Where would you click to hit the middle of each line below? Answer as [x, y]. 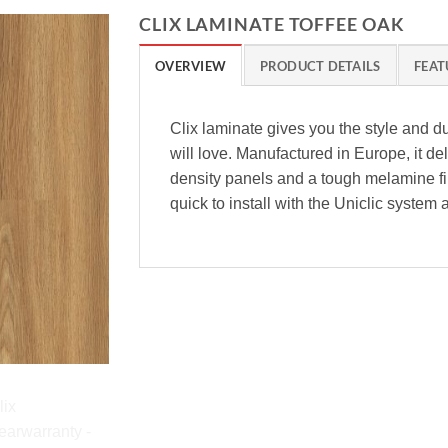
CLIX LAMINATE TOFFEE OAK [272, 24]
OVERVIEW [191, 66]
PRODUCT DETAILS [320, 66]
